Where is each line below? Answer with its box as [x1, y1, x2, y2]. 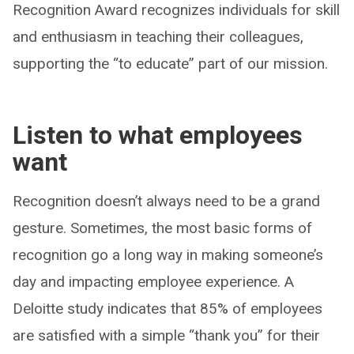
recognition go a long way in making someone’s [13, 245, 323, 264]
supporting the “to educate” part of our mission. [13, 54, 328, 73]
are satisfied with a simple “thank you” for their [13, 326, 320, 345]
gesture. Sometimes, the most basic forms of [13, 218, 312, 237]
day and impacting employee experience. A [13, 272, 294, 291]
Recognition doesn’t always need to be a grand [13, 191, 320, 210]
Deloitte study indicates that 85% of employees [13, 299, 322, 318]
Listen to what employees [13, 119, 303, 150]
